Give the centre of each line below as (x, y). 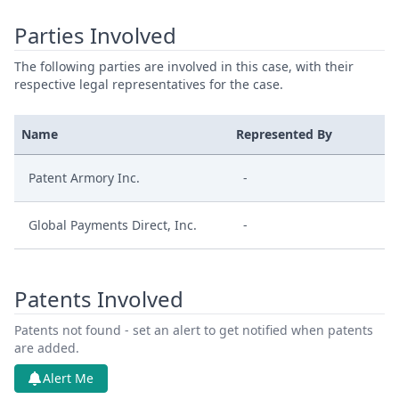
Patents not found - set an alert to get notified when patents (194, 330)
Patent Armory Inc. (84, 178)
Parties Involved (95, 35)
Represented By (284, 134)
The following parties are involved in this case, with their (184, 66)
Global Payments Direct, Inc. (113, 225)
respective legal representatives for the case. (149, 84)
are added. (47, 348)
